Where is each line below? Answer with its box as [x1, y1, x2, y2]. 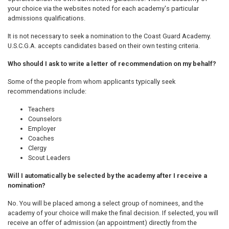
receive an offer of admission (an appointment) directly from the [8, 219, 197, 227]
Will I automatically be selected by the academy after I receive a [8, 172, 207, 180]
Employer [28, 125, 56, 133]
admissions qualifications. [8, 14, 85, 22]
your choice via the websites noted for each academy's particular [8, 5, 199, 13]
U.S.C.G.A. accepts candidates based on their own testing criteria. [8, 42, 200, 50]
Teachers [28, 105, 55, 113]
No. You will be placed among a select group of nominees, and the [8, 199, 203, 208]
